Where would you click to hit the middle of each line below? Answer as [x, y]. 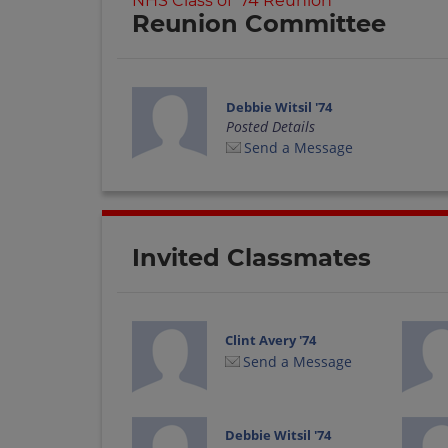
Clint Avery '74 [271, 339]
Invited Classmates [251, 257]
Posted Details [270, 126]
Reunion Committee [259, 24]
